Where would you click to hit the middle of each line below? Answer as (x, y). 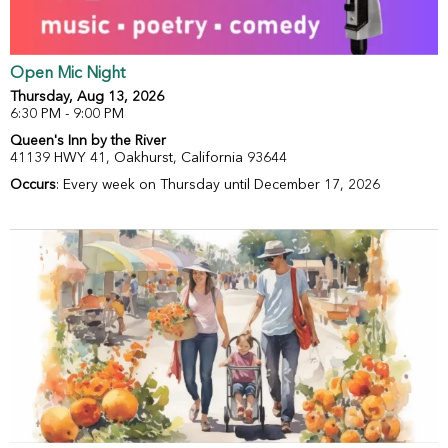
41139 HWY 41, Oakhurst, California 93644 (148, 158)
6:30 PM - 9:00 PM (67, 114)
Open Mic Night (67, 74)
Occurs (33, 185)
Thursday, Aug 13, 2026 (87, 97)
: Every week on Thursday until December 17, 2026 (218, 185)
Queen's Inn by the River (88, 141)
